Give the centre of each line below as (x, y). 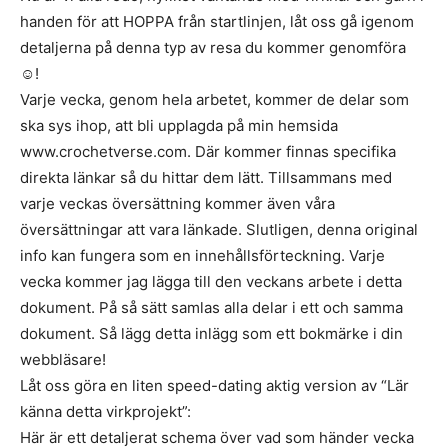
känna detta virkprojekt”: (105, 412)
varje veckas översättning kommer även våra (177, 204)
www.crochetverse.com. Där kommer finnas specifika (208, 152)
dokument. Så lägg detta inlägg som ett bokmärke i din (211, 334)
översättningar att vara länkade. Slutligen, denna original (219, 230)
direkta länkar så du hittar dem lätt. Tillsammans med (206, 178)
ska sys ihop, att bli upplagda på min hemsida (179, 126)
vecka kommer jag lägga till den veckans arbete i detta (211, 282)
